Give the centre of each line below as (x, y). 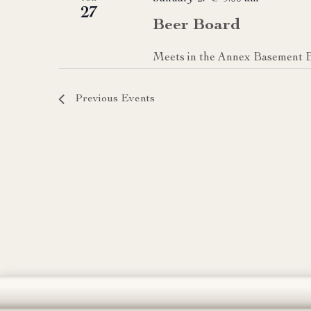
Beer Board (196, 25)
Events (138, 99)
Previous (98, 99)
